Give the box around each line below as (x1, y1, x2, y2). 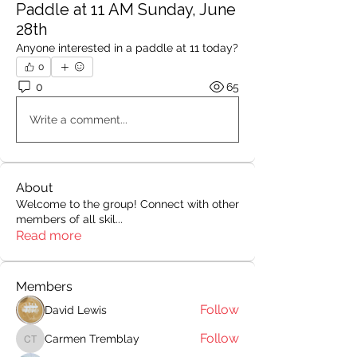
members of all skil (16, 213, 116, 226)
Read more (16, 228, 81, 243)
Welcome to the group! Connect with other (16, 198, 239, 210)
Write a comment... (29, 112, 127, 126)
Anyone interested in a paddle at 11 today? (16, 41, 238, 54)
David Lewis (45, 303, 107, 316)
